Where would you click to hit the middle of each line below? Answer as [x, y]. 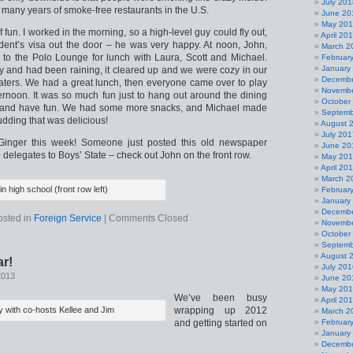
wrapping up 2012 [221, 310]
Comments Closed [149, 218]
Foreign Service [68, 218]
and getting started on [221, 323]
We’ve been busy [221, 298]
